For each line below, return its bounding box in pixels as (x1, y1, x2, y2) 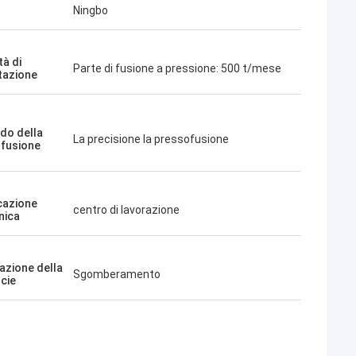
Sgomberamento (73, 268, 161, 281)
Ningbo (73, 4, 108, 17)
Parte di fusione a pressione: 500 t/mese (73, 62, 281, 75)
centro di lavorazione (73, 203, 180, 216)
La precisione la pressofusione (73, 133, 229, 145)
